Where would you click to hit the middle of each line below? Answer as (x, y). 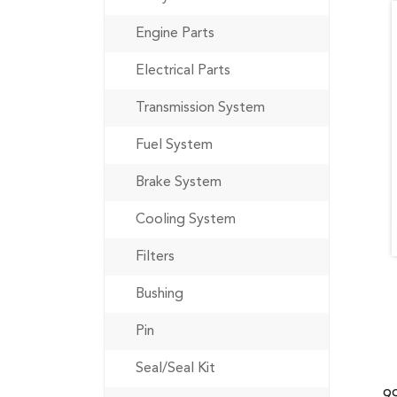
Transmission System (200, 108)
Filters (155, 257)
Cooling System (186, 220)
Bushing (160, 294)
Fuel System (174, 145)
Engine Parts (175, 34)
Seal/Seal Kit (175, 369)
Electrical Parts (183, 71)
